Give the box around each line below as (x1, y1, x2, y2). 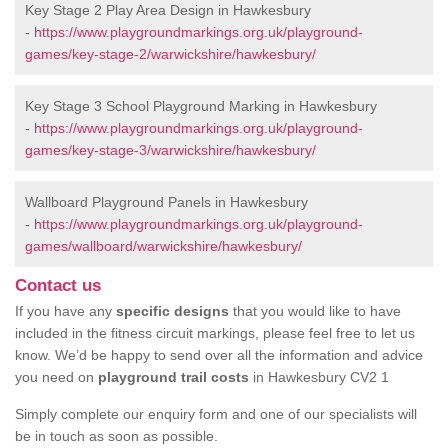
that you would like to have (229, 303, 401, 319)
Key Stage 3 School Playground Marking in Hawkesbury (25, 98, 377, 114)
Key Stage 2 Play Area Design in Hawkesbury (25, 2, 311, 18)
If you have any (15, 303, 116, 319)
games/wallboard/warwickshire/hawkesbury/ (25, 238, 302, 254)
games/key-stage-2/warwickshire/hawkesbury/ (25, 46, 316, 62)
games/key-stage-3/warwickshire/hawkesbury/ (25, 142, 316, 158)
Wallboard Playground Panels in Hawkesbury (25, 194, 308, 210)
